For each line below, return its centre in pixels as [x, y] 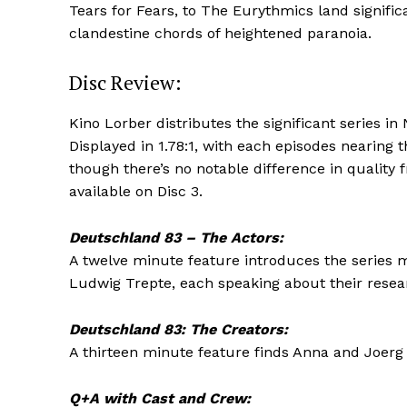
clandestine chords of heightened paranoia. [220, 33]
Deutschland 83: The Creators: [179, 329]
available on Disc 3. [136, 191]
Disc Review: [125, 82]
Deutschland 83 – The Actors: [176, 237]
